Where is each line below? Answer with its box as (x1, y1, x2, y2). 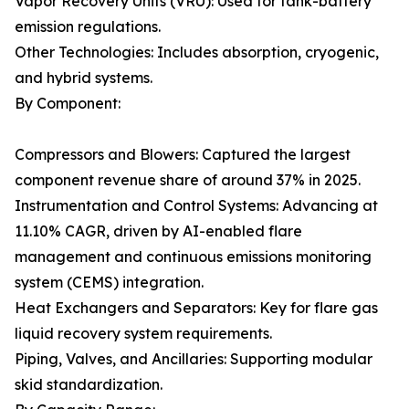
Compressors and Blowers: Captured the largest (15, 145, 351, 164)
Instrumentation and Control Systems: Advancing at (15, 196, 378, 215)
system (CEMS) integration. (15, 273, 204, 292)
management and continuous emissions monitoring (15, 247, 372, 267)
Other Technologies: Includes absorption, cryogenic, (15, 43, 379, 62)
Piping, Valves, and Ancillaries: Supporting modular (15, 350, 372, 369)
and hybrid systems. (15, 68, 152, 88)
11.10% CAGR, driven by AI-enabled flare (15, 222, 302, 241)
